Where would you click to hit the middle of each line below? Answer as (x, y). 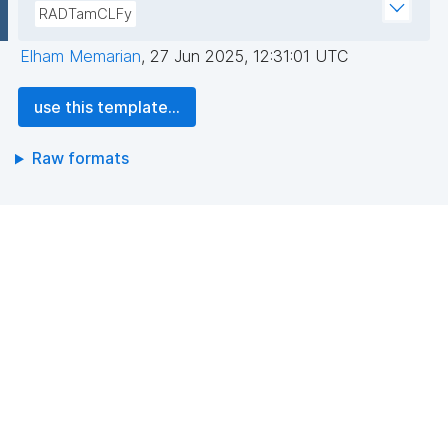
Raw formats (80, 158)
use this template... (107, 107)
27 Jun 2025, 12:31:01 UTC (249, 56)
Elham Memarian (80, 56)
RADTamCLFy (85, 14)
